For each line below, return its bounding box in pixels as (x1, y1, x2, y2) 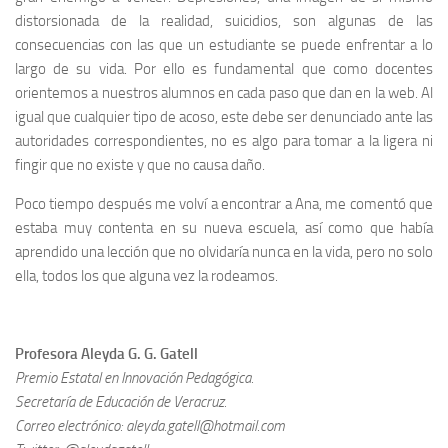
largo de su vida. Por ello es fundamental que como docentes (15, 59, 433, 78)
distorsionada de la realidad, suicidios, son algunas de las (15, 11, 433, 30)
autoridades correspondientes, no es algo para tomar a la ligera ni (15, 131, 433, 150)
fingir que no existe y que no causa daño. (15, 155, 265, 174)
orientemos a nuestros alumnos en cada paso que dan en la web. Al (15, 83, 433, 102)
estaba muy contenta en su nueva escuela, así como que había (15, 218, 433, 237)
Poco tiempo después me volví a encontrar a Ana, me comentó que (15, 194, 433, 213)
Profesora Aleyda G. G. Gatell (15, 344, 198, 363)
